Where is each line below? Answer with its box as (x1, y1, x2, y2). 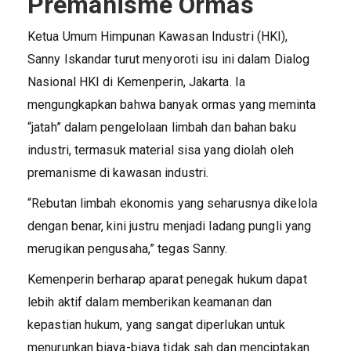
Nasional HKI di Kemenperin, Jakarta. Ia (27, 74, 245, 89)
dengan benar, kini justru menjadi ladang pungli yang (27, 218, 312, 233)
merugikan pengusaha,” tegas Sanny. (27, 241, 228, 256)
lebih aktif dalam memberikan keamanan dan (27, 294, 273, 309)
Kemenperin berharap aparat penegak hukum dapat (27, 271, 307, 287)
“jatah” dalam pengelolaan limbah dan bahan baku (27, 119, 296, 135)
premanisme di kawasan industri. (27, 165, 209, 180)
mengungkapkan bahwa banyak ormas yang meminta (27, 96, 317, 112)
